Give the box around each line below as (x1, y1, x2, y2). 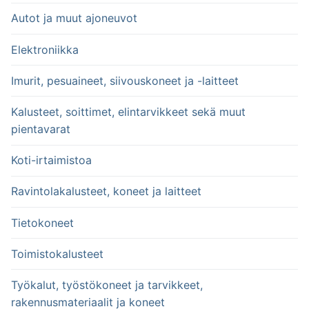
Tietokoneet (11, 215, 74, 230)
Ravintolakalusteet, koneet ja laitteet (11, 184, 201, 199)
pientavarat (11, 121, 70, 136)
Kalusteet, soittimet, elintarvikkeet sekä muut (11, 104, 246, 119)
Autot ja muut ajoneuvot (11, 11, 137, 26)
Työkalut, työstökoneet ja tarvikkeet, (11, 277, 203, 292)
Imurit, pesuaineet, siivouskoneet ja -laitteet (11, 73, 239, 88)
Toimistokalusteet (11, 246, 103, 261)
